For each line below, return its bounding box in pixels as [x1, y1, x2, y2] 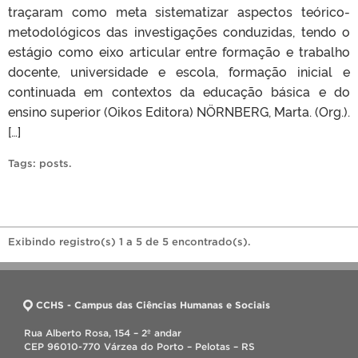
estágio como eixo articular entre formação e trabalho [8, 42, 350, 60]
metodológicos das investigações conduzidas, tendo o [8, 22, 350, 40]
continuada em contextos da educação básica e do [8, 82, 350, 100]
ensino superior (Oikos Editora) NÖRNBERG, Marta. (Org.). [8, 101, 350, 120]
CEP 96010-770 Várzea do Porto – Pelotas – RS [24, 340, 255, 352]
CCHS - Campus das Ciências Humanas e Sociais [36, 299, 270, 310]
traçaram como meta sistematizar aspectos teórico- [8, 2, 350, 20]
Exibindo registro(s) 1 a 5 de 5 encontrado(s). [8, 235, 251, 248]
